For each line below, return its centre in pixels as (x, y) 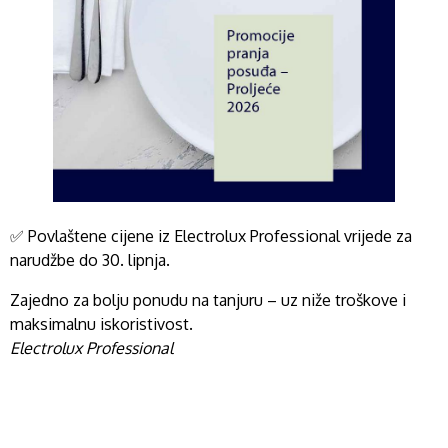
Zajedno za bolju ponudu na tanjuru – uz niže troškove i (208, 300)
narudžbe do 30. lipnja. (92, 260)
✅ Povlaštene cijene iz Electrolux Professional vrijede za (211, 236)
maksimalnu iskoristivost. (101, 324)
